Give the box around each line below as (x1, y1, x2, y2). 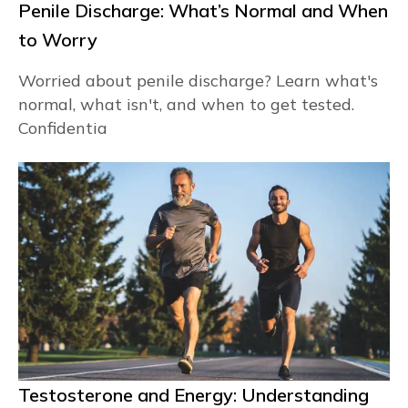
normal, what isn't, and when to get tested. (18, 94, 354, 115)
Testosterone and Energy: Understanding (18, 383, 369, 406)
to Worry (18, 28, 97, 51)
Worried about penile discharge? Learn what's (18, 70, 378, 91)
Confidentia (18, 117, 107, 138)
